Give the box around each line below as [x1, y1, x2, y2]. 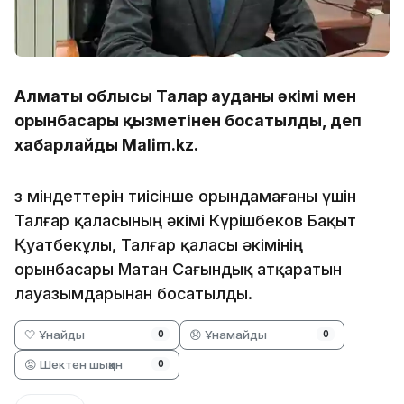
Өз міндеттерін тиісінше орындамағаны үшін [14, 186, 356, 206]
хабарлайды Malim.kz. [14, 134, 198, 154]
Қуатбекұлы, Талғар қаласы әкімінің [14, 234, 303, 254]
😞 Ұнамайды [189, 326, 268, 342]
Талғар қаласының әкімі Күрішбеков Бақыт [14, 210, 356, 230]
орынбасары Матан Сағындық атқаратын [14, 259, 342, 279]
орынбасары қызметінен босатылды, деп [14, 110, 362, 130]
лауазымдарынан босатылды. [14, 283, 252, 303]
